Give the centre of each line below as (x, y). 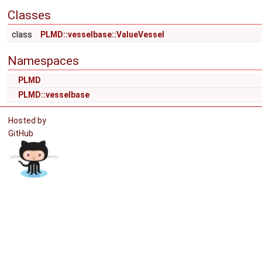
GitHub (23, 133)
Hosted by (27, 120)
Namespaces (43, 61)
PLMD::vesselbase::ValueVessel (102, 35)
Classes (29, 15)
